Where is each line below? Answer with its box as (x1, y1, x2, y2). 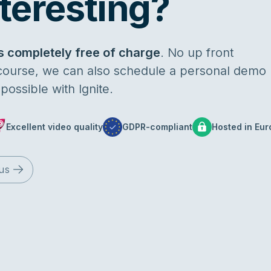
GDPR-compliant (122, 122, 192, 132)
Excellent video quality (5, 122, 103, 132)
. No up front (160, 45, 233, 60)
